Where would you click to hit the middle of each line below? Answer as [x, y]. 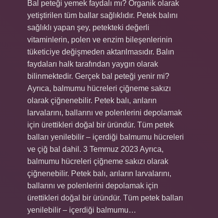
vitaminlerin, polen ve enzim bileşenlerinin [100, 40]
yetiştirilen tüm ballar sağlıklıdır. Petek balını [102, 15]
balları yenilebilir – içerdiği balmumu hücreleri [106, 137]
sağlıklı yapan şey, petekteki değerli [88, 27]
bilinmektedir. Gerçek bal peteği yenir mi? [98, 76]
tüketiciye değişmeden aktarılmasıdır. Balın [101, 52]
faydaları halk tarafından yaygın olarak [93, 64]
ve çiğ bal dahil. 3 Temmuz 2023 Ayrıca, [95, 149]
